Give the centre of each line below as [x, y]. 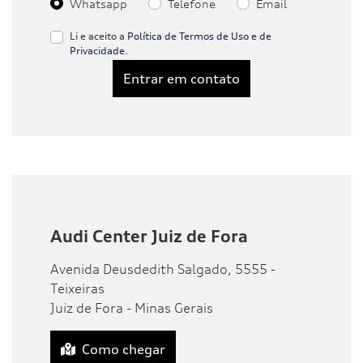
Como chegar [124, 349]
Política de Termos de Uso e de [199, 36]
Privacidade [97, 50]
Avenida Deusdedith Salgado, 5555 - [163, 269]
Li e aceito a [98, 36]
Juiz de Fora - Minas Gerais [132, 307]
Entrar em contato [181, 78]
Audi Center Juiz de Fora [149, 236]
